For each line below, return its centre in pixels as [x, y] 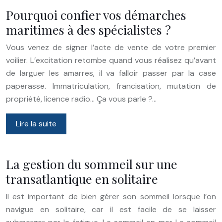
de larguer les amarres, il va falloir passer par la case [111, 73]
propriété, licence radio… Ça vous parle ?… [81, 99]
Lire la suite [36, 123]
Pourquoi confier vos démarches [96, 14]
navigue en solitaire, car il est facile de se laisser [111, 209]
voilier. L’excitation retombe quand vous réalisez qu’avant [111, 60]
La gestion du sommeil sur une [92, 164]
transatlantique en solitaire [82, 178]
